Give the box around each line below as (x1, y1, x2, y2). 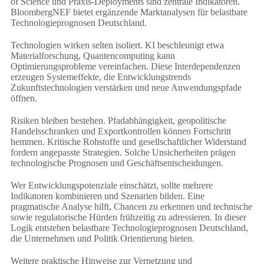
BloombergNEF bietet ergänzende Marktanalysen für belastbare (11, 7, 247, 18)
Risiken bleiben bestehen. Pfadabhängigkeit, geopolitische (11, 115, 226, 126)
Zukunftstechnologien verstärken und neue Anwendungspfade (11, 82, 242, 93)
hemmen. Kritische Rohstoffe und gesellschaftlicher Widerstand (11, 137, 246, 147)
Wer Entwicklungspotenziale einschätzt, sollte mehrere (11, 180, 213, 191)
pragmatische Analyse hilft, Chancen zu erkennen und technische (11, 202, 252, 212)
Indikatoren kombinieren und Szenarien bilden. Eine (11, 191, 204, 202)
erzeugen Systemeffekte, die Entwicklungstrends (11, 72, 191, 82)
